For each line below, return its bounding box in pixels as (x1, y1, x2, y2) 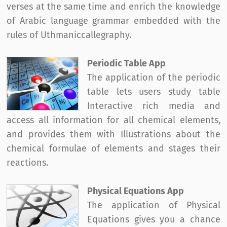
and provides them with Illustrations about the (7, 130, 220, 139)
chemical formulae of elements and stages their (7, 144, 220, 154)
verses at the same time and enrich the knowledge (7, 2, 220, 12)
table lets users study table (87, 87, 220, 97)
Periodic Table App (87, 59, 166, 68)
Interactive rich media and (87, 101, 220, 111)
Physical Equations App (87, 186, 184, 196)
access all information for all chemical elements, (7, 116, 220, 125)
